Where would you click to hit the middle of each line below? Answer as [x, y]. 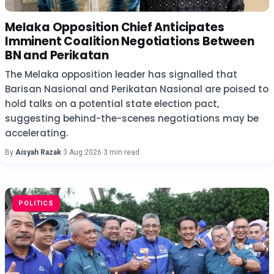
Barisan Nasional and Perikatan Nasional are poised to [137, 89]
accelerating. [36, 133]
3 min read [121, 152]
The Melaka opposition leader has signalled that [121, 74]
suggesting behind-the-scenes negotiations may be [132, 118]
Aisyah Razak [38, 152]
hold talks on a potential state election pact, [112, 104]
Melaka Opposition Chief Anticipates [115, 27]
